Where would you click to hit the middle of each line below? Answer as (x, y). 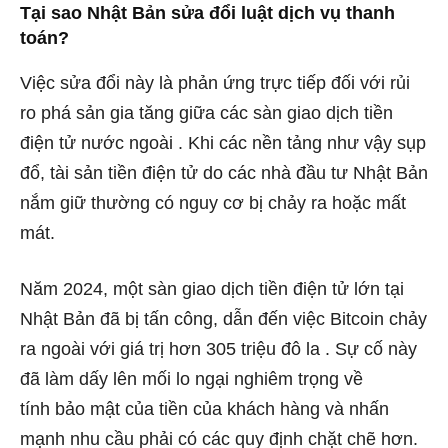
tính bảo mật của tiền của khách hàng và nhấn (204, 408)
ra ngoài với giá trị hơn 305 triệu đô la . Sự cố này (218, 348)
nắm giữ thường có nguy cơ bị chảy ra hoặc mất (213, 202)
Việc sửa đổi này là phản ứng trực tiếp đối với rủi (215, 82)
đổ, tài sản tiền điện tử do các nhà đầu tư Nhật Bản (224, 172)
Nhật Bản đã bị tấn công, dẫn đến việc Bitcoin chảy (223, 318)
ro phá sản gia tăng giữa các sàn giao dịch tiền (206, 112)
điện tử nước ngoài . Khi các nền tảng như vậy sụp (223, 142)
